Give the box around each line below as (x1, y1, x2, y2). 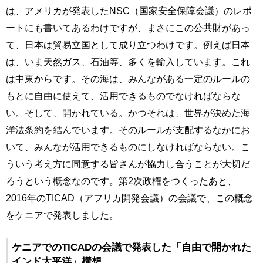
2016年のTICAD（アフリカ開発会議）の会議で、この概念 (6, 193, 253, 204)
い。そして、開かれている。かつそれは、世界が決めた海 (6, 107, 250, 119)
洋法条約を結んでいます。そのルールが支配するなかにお (6, 124, 250, 136)
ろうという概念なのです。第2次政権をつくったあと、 (6, 176, 237, 187)
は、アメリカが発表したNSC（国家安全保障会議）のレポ (6, 5, 252, 16)
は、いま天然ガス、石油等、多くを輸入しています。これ (6, 56, 250, 68)
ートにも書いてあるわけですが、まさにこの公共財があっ (6, 22, 250, 33)
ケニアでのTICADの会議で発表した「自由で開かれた (12, 241, 251, 254)
